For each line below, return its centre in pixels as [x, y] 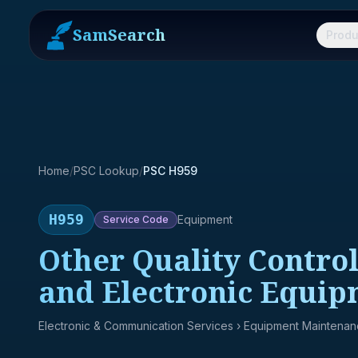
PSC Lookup [106, 171]
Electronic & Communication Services [136, 326]
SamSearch [119, 35]
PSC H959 [170, 171]
